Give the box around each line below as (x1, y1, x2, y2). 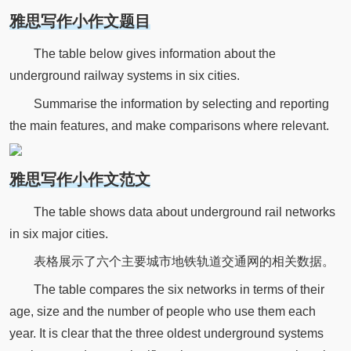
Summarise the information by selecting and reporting (33, 96, 329, 110)
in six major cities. (9, 226, 108, 241)
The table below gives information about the (33, 46, 276, 60)
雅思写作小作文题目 (9, 12, 150, 30)
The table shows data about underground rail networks (33, 204, 335, 219)
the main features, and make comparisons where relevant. (9, 118, 329, 132)
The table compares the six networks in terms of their (33, 283, 324, 297)
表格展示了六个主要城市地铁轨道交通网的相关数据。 (33, 255, 335, 269)
